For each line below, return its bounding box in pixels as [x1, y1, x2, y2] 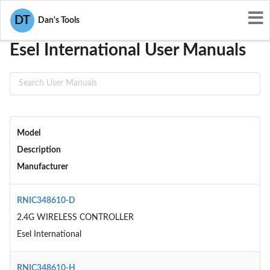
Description [16, 146, 61, 154]
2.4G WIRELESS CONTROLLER [16, 213, 134, 222]
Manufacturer [16, 163, 68, 171]
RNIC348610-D [16, 196, 75, 205]
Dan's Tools [34, 16, 80, 25]
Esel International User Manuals [10, 41, 246, 58]
